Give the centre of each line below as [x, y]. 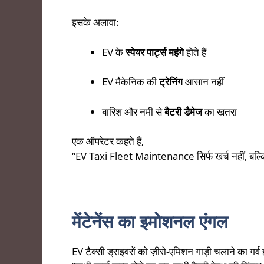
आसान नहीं [203, 82]
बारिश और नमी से [133, 111]
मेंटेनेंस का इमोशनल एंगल [150, 222]
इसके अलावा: [95, 22]
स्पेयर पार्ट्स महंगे [155, 52]
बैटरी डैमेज [183, 111]
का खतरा [220, 111]
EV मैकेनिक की [131, 82]
